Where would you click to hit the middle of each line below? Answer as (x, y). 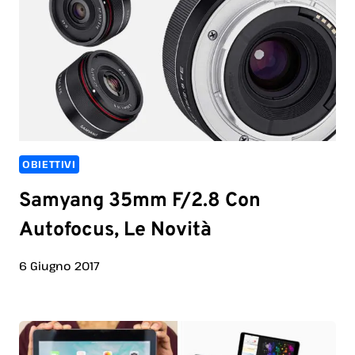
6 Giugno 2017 (59, 266)
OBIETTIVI (49, 165)
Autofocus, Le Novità (115, 230)
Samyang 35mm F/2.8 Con (140, 201)
